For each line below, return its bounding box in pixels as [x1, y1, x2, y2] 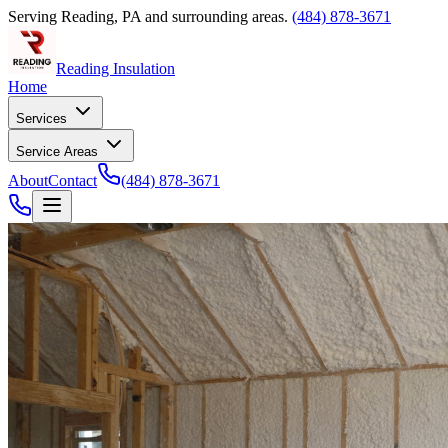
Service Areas [16, 144, 102, 159]
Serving [8, 8, 61, 25]
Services [16, 111, 71, 126]
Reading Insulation [56, 60, 175, 77]
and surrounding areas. [141, 8, 288, 25]
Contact [48, 172, 97, 189]
